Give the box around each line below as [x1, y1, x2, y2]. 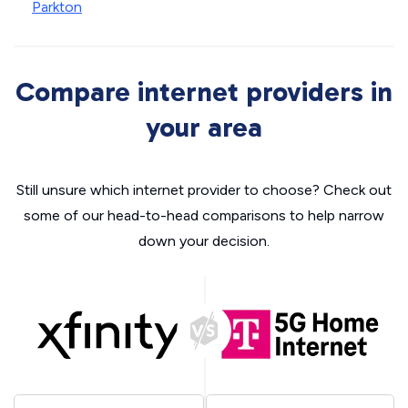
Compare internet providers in [15, 76, 393, 108]
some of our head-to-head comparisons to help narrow [24, 207, 384, 224]
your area [146, 111, 262, 144]
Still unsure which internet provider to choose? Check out [16, 181, 392, 199]
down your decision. [138, 232, 270, 250]
